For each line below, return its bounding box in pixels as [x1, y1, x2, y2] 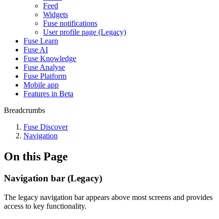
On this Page [4, 150, 68, 163]
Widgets [43, 10, 68, 19]
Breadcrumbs [4, 106, 45, 114]
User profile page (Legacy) [43, 28, 126, 36]
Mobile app [23, 81, 59, 89]
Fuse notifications [43, 19, 97, 27]
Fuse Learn [23, 37, 58, 45]
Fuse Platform [23, 72, 66, 80]
